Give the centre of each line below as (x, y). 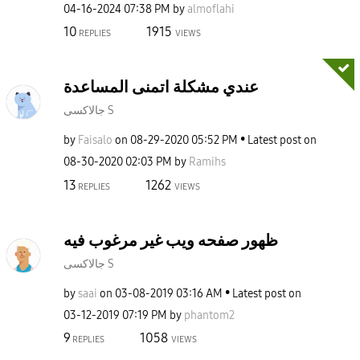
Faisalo (95, 141)
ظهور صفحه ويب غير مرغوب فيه (171, 240)
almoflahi (211, 9)
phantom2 (209, 315)
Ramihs (207, 162)
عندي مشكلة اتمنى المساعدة (161, 87)
